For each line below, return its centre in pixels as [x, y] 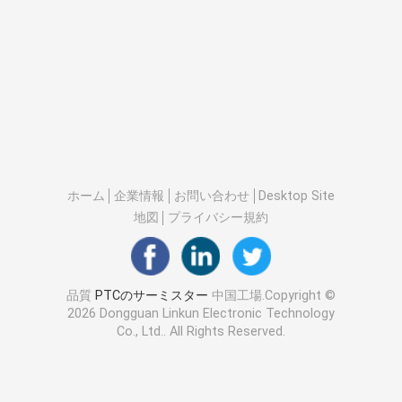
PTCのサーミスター [151, 296]
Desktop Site [297, 195]
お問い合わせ [211, 195]
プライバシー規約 [218, 218]
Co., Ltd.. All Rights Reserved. [201, 332]
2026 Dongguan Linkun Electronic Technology [201, 314]
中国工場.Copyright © [271, 296]
